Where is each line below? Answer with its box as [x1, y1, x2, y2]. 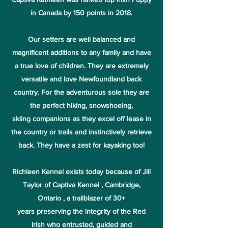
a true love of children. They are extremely [14, 62, 149, 70]
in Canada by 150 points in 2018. [31, 9, 132, 17]
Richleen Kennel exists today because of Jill [12, 167, 151, 176]
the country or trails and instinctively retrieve [11, 128, 152, 136]
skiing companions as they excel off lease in [12, 115, 151, 123]
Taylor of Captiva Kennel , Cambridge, [22, 181, 140, 189]
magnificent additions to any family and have [12, 48, 151, 56]
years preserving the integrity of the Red [17, 207, 146, 215]
